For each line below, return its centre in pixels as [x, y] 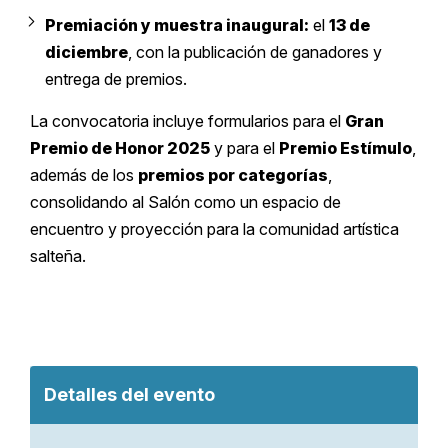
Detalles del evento [129, 394]
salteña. [58, 256]
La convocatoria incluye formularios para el [187, 121]
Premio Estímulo [345, 148]
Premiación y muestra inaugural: [177, 25]
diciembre [86, 52]
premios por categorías [233, 175]
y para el [244, 148]
